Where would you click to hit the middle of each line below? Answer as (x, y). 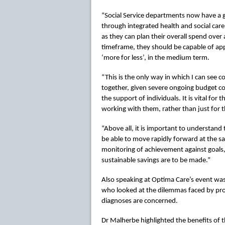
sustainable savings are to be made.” (156, 161)
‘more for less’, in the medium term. (155, 58)
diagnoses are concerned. (140, 201)
